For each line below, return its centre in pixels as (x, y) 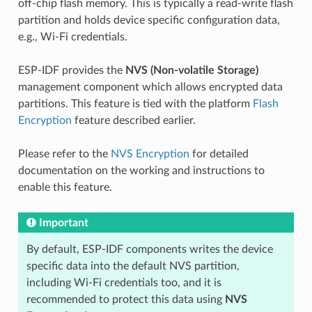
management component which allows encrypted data (150, 87)
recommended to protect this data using (125, 299)
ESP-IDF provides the (71, 70)
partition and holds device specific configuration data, (149, 20)
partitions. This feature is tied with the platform (135, 103)
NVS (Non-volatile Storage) (192, 70)
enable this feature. (65, 187)
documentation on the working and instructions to (141, 170)
